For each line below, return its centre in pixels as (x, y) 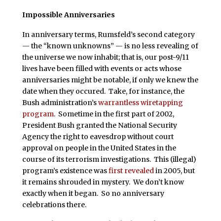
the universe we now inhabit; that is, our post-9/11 (105, 57)
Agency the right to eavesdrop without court (98, 136)
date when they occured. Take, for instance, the (103, 91)
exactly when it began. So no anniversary (93, 193)
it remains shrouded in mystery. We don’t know (103, 182)
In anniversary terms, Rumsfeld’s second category (108, 34)
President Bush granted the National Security (99, 125)
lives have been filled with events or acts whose (102, 68)
